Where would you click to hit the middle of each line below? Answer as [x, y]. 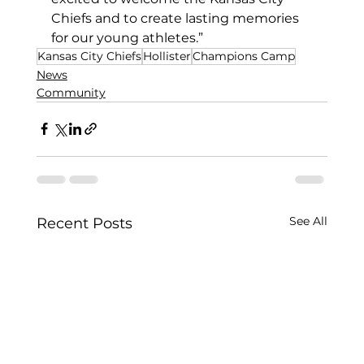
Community [71, 92]
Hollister [167, 56]
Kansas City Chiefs [89, 56]
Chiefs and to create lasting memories [176, 18]
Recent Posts [84, 223]
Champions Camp [243, 56]
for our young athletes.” [127, 37]
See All [309, 221]
